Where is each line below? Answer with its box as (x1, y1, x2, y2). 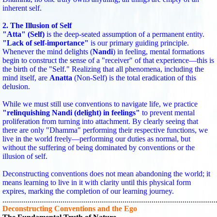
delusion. (2, 82, 30, 91)
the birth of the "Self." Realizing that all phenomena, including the (2, 65, 204, 74)
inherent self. (2, 4, 42, 13)
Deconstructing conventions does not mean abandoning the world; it (2, 170, 210, 178)
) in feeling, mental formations (112, 47, 204, 56)
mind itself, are (2, 74, 49, 82)
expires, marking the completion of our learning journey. (2, 187, 174, 196)
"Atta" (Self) (2, 30, 45, 39)
